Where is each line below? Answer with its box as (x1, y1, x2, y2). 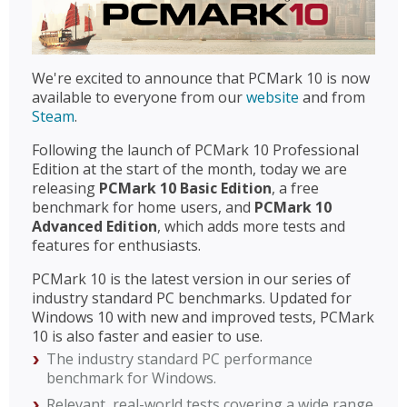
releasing (32, 177, 99, 198)
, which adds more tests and (157, 215, 345, 236)
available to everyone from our (32, 86, 246, 107)
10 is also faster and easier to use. (32, 325, 263, 346)
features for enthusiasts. (32, 234, 201, 255)
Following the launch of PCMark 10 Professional (32, 139, 359, 160)
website (246, 86, 299, 107)
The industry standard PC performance (46, 348, 313, 369)
